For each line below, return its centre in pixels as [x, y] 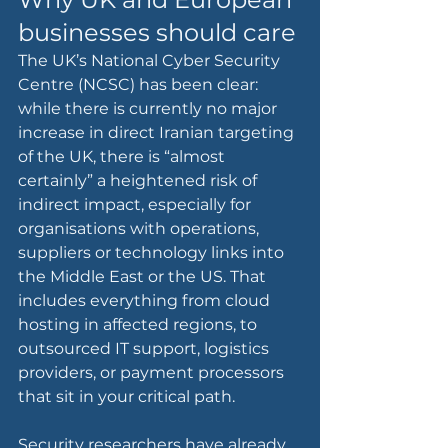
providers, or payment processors [153, 373]
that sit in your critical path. [126, 397]
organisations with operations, [140, 229]
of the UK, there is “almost [123, 157]
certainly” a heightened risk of [139, 181]
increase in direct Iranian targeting [158, 133]
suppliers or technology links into [153, 253]
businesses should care [157, 33]
